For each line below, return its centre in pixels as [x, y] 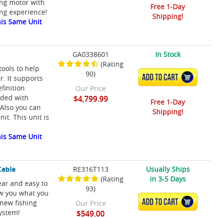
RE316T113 [91, 169]
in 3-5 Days [168, 179]
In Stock [168, 54]
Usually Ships [168, 169]
